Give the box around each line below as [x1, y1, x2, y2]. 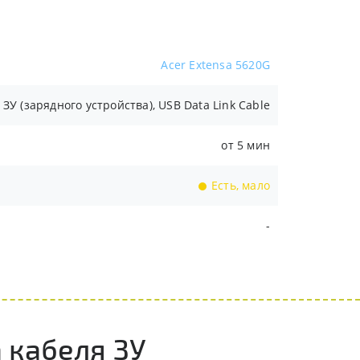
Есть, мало [218, 178, 270, 193]
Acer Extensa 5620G [161, 57, 270, 72]
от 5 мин [221, 137, 270, 153]
